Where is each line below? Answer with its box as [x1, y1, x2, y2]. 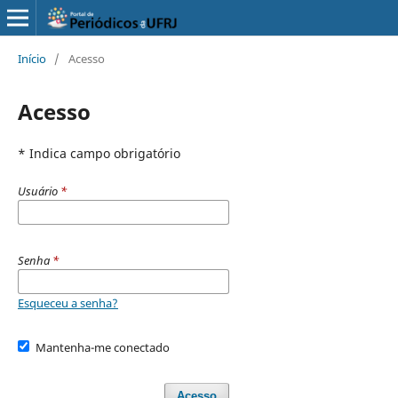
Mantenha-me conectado [36, 338, 171, 355]
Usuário [17, 182, 60, 199]
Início [17, 50, 46, 67]
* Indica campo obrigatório [17, 144, 180, 162]
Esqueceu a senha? [17, 294, 118, 311]
